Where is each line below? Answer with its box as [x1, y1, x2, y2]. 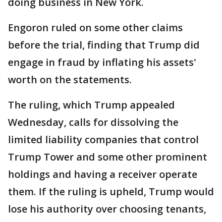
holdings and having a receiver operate [8, 167, 197, 181]
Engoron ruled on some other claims [8, 21, 183, 34]
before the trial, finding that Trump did [8, 38, 200, 52]
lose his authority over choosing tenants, [8, 202, 206, 216]
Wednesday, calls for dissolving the [8, 115, 178, 129]
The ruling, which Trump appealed [8, 98, 175, 111]
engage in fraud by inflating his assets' [8, 55, 196, 69]
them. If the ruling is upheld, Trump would [8, 185, 214, 198]
